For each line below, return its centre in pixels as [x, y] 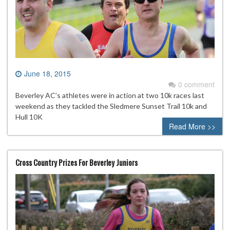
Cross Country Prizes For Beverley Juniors [76, 162]
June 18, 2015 [47, 73]
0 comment [196, 84]
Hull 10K [29, 117]
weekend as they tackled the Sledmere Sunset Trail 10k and [111, 106]
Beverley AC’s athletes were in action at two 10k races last [110, 95]
